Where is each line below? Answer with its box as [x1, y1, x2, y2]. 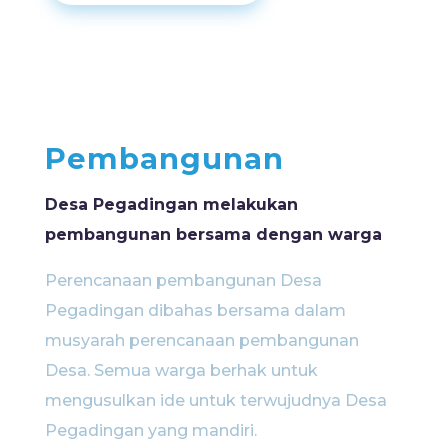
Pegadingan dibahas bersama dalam [44, 301, 346, 321]
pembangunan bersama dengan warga [44, 225, 382, 245]
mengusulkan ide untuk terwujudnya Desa [44, 391, 387, 411]
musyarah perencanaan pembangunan [44, 331, 359, 351]
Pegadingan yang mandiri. [44, 421, 257, 441]
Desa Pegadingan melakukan [44, 195, 298, 215]
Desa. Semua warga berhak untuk [44, 361, 318, 381]
